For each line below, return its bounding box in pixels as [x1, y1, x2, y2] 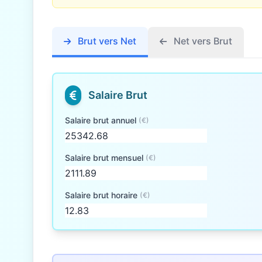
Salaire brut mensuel [65, 153, 143, 163]
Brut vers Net [75, 35, 136, 47]
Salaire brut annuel [65, 115, 136, 125]
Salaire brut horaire [65, 190, 137, 200]
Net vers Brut [171, 35, 232, 47]
